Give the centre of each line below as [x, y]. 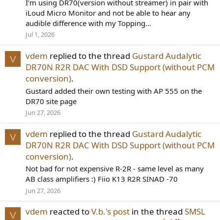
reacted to [69, 212]
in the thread [157, 212]
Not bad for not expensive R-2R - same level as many [115, 169]
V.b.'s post [110, 212]
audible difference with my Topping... [88, 23]
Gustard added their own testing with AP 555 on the [114, 91]
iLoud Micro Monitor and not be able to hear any [108, 13]
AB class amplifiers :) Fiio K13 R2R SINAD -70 [102, 179]
